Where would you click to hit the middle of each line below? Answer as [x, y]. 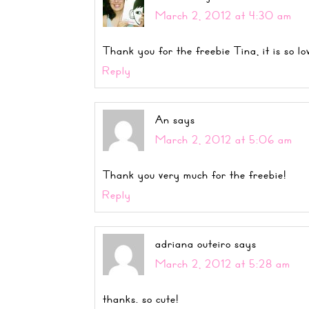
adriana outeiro [193, 243]
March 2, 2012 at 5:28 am [223, 263]
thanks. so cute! [141, 299]
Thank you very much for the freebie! [195, 175]
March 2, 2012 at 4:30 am [223, 15]
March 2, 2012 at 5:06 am [224, 139]
